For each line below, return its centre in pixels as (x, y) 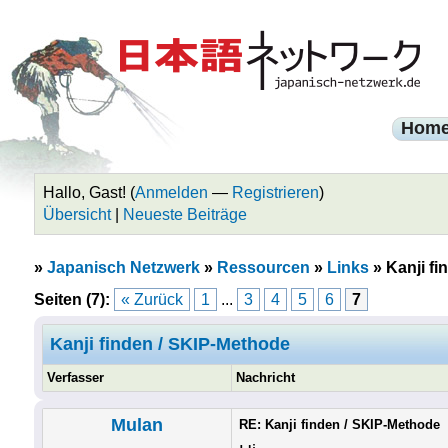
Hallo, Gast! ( (88, 192)
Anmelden (171, 192)
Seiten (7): (71, 299)
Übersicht (76, 214)
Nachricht (265, 377)
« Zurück (151, 299)
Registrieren (275, 192)
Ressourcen (263, 267)
